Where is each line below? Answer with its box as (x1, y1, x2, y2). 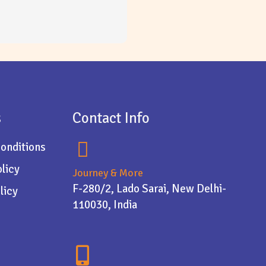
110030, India (72, 197, 137, 212)
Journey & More (72, 166, 143, 179)
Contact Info (72, 108, 150, 127)
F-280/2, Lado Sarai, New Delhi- (72, 181, 226, 196)
